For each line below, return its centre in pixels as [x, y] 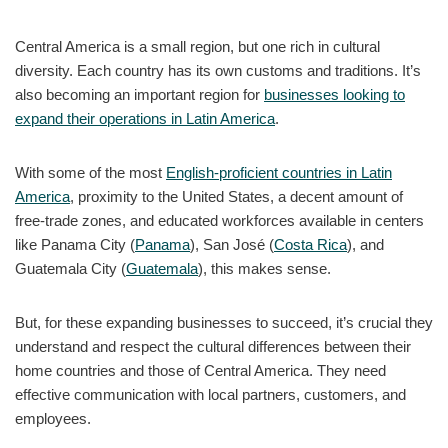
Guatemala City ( [70, 268]
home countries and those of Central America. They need [200, 370]
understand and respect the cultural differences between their [213, 346]
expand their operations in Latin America [145, 118]
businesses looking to [334, 94]
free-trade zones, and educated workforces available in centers [219, 220]
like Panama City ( [75, 244]
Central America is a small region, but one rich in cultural [197, 46]
